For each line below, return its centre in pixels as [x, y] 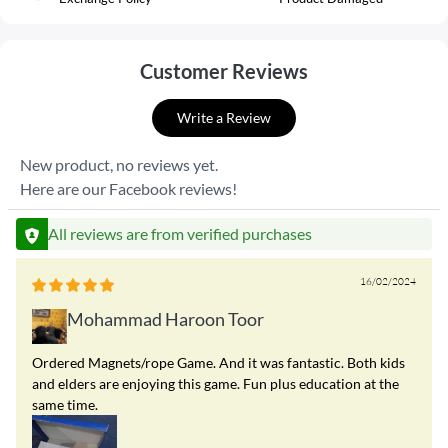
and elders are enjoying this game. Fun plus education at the [215, 383]
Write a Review [224, 118]
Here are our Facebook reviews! [128, 188]
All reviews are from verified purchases [180, 233]
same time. [65, 404]
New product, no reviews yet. [119, 164]
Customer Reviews [224, 71]
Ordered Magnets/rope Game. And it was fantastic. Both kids [218, 362]
